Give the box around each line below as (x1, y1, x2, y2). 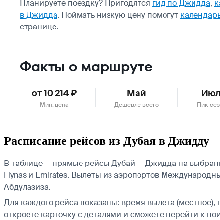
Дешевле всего (114, 100, 159, 109)
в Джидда (20, 9, 57, 20)
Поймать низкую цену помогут (61, 9, 180, 20)
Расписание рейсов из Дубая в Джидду (4, 134, 209, 147)
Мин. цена (39, 100, 69, 109)
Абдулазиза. (4, 181, 51, 192)
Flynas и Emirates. (4, 169, 69, 180)
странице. (20, 21, 58, 32)
